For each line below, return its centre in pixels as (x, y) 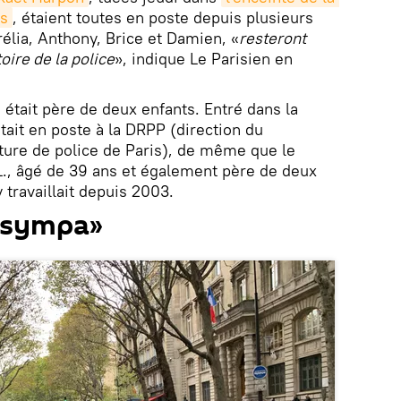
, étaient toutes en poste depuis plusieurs (163, 18)
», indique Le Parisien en (204, 59)
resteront (273, 38)
